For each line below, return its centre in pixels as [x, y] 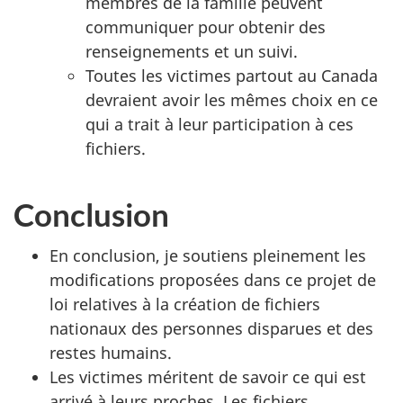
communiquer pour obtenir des [206, 27]
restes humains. [111, 353]
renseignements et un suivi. [192, 51]
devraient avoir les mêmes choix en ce [232, 99]
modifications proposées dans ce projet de [213, 280]
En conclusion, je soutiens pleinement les [208, 255]
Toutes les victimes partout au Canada [232, 75]
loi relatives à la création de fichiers [185, 304]
